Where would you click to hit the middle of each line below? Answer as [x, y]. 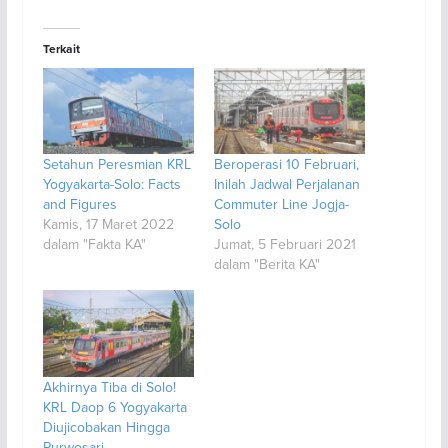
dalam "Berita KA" [266, 264]
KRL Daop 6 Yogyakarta [114, 406]
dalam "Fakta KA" [94, 244]
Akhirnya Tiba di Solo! [109, 386]
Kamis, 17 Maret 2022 [108, 224]
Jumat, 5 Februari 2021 [284, 244]
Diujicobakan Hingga [106, 426]
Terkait [61, 48]
